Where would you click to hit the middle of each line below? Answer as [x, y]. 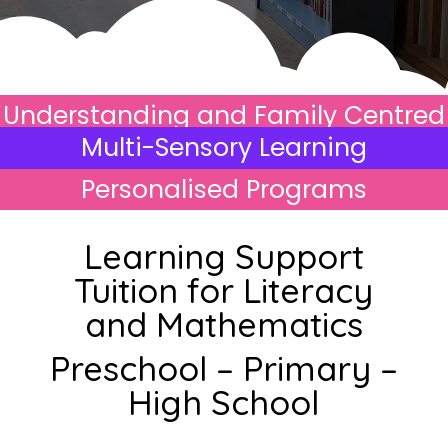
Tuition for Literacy [224, 290]
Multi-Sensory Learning [224, 147]
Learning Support [223, 256]
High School [224, 402]
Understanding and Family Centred [224, 115]
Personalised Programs [224, 189]
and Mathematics [223, 324]
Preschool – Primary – [223, 368]
